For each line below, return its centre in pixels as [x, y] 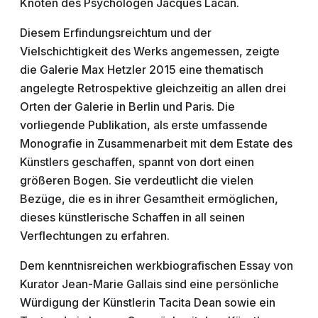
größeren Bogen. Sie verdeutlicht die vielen [137, 180]
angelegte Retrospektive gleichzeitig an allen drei [153, 88]
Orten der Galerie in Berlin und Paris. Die [127, 106]
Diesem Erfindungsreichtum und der [116, 33]
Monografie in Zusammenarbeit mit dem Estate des [156, 143]
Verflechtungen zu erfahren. [95, 236]
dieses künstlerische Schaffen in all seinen [132, 217]
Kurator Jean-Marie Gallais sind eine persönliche [149, 284]
